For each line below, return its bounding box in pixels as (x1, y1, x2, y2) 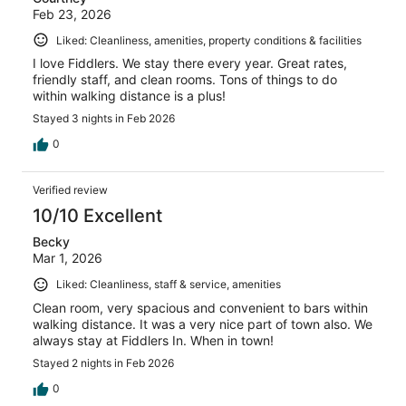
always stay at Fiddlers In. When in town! (33, 333, 274, 349)
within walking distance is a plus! (33, 88, 226, 104)
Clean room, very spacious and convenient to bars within (33, 300, 368, 316)
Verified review (33, 183, 108, 198)
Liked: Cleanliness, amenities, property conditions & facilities (56, 33, 362, 47)
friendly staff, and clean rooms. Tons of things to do (33, 72, 337, 88)
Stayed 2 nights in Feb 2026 (33, 356, 174, 371)
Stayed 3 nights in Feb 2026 (33, 111, 175, 126)
